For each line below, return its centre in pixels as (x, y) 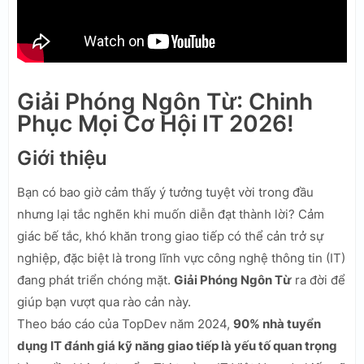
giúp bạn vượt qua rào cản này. (104, 301)
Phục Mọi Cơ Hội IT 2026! (156, 123)
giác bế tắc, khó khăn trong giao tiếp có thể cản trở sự (170, 236)
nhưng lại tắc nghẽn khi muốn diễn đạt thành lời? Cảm (171, 214)
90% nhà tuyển (277, 323)
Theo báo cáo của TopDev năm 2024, (125, 323)
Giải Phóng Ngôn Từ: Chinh (165, 101)
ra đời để (318, 279)
